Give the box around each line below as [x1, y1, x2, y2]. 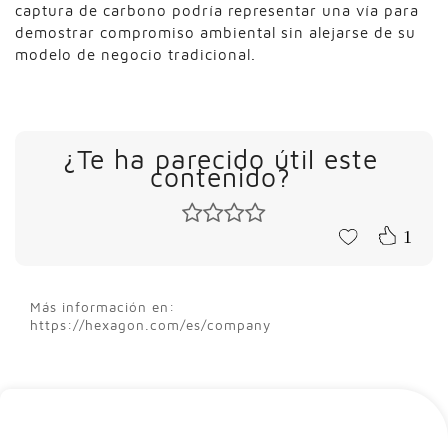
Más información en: [30, 299, 175, 316]
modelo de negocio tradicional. [15, 45, 256, 63]
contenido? [149, 161, 291, 193]
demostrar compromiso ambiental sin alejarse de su [15, 23, 416, 41]
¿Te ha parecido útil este [62, 143, 378, 175]
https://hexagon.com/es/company [30, 317, 271, 334]
